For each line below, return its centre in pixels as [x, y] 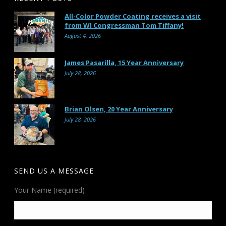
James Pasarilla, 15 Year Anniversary [124, 63]
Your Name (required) [50, 190]
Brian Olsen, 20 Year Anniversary [119, 109]
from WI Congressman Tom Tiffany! [124, 25]
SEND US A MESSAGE [54, 171]
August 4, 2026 [83, 36]
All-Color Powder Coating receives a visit [133, 16]
